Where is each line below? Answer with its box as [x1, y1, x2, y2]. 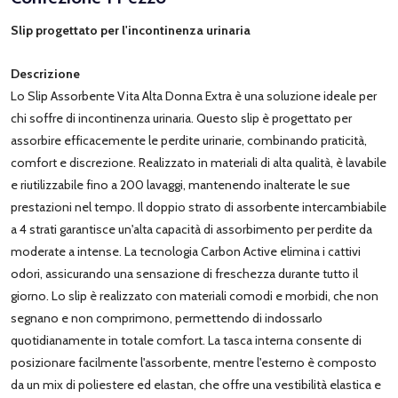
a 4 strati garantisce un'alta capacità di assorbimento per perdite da [11, 220, 372, 237]
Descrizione [11, 65, 80, 82]
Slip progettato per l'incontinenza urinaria [11, 21, 251, 38]
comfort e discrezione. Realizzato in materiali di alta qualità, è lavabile [11, 154, 386, 171]
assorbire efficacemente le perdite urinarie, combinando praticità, [11, 131, 367, 148]
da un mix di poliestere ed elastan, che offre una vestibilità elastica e [11, 376, 381, 393]
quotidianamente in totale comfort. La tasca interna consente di [11, 331, 362, 348]
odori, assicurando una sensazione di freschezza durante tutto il [11, 265, 358, 282]
